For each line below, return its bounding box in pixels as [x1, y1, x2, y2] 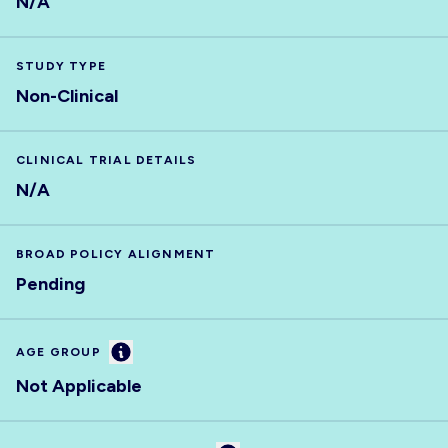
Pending [16, 273, 85, 295]
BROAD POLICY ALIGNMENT [16, 247, 216, 261]
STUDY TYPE [16, 59, 106, 73]
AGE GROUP [16, 345, 101, 359]
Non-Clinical [16, 85, 118, 107]
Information [119, 341, 206, 360]
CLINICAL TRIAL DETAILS [16, 153, 197, 167]
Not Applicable [16, 375, 142, 397]
